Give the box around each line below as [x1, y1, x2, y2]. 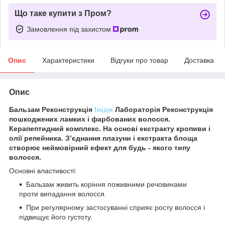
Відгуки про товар [110, 56, 168, 64]
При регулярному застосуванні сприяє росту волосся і [26, 203, 205, 211]
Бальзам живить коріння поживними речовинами [26, 180, 187, 188]
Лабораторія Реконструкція [113, 105, 213, 114]
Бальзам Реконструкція [9, 105, 94, 114]
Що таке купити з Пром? [15, 9, 111, 18]
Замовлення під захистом [27, 25, 113, 33]
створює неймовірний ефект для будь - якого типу [9, 143, 190, 152]
